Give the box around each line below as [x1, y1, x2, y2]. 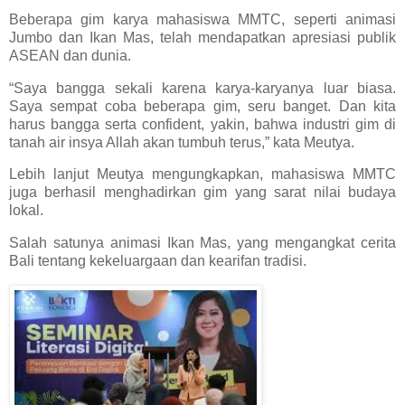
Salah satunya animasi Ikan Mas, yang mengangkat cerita [9, 235, 396, 251]
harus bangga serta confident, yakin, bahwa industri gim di [9, 116, 396, 132]
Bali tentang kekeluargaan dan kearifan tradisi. [9, 253, 306, 269]
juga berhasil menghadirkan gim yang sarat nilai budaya [9, 184, 396, 201]
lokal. [9, 202, 43, 219]
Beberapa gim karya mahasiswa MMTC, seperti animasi [9, 11, 396, 27]
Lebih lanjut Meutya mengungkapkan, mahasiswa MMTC [9, 166, 396, 183]
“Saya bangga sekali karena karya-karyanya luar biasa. [9, 80, 396, 96]
